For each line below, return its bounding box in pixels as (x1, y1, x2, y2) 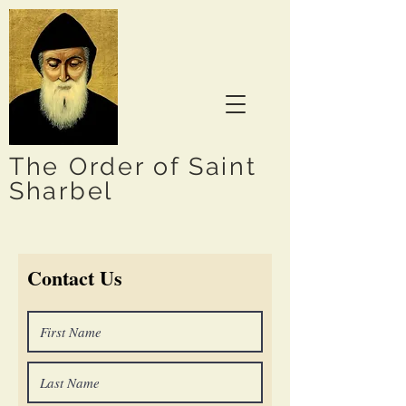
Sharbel (9, 177, 113, 205)
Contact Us (27, 263, 122, 293)
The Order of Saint (9, 152, 257, 180)
